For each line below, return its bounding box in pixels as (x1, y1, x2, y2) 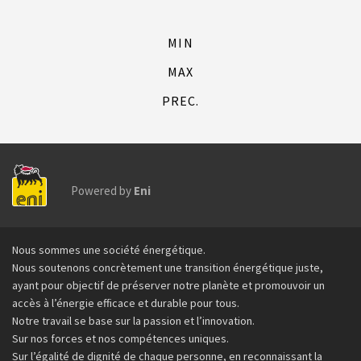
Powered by (71, 183, 134, 198)
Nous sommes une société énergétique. (12, 243, 205, 257)
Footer (11, 240, 73, 266)
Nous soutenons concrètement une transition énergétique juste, (12, 260, 323, 275)
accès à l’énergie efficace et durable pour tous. (12, 296, 239, 310)
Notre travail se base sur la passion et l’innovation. (12, 313, 255, 328)
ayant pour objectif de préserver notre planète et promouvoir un (12, 278, 325, 293)
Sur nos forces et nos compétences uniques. (12, 331, 229, 346)
